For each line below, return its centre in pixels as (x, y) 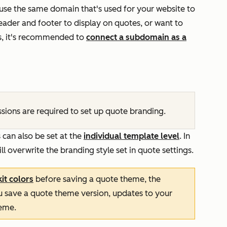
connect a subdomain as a (136, 37)
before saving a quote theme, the (97, 179)
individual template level (131, 136)
